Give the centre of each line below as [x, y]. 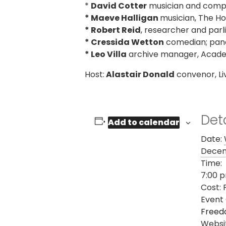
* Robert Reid [113, 30]
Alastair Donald [139, 74]
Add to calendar [144, 122]
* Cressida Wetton [124, 42]
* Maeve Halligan [122, 18]
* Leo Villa [106, 54]
